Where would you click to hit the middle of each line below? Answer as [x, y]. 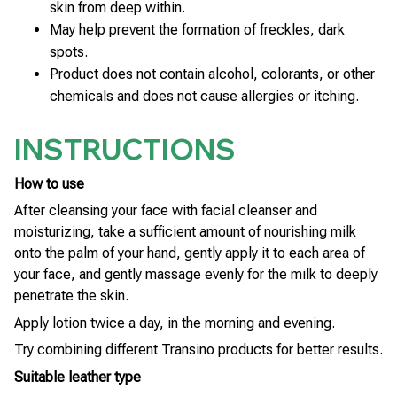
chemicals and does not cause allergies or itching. [204, 97]
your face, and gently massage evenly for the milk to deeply [196, 275]
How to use [49, 184]
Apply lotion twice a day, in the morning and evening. [175, 323]
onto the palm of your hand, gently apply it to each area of [190, 253]
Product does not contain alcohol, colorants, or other [212, 74]
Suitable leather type [78, 377]
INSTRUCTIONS [125, 148]
